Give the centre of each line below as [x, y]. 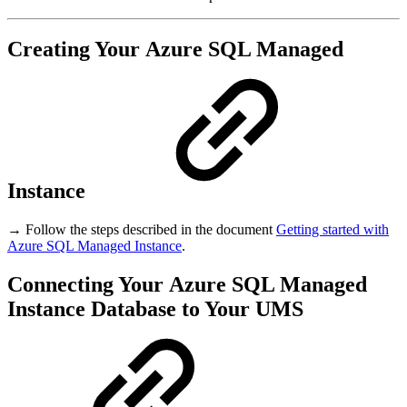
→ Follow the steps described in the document [142, 230]
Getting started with [333, 230]
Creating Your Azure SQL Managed [175, 50]
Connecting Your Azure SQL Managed [187, 285]
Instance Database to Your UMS [155, 309]
